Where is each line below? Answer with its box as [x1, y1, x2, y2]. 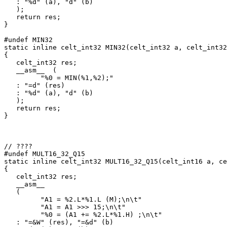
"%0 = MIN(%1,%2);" [4, 74, 113, 82]
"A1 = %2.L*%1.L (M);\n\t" [4, 196, 142, 204]
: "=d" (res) [4, 82, 65, 90]
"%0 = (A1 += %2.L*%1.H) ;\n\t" [4, 211, 162, 219]
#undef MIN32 [4, 36, 53, 44]
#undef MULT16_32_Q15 [4, 150, 85, 158]
